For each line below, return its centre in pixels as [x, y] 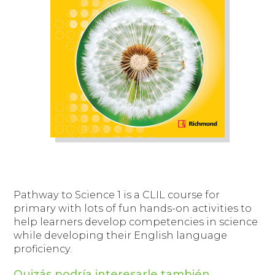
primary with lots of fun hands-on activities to [133, 208]
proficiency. [44, 248]
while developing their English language [121, 235]
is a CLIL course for [171, 194]
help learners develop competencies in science [136, 221]
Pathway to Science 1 [68, 194]
